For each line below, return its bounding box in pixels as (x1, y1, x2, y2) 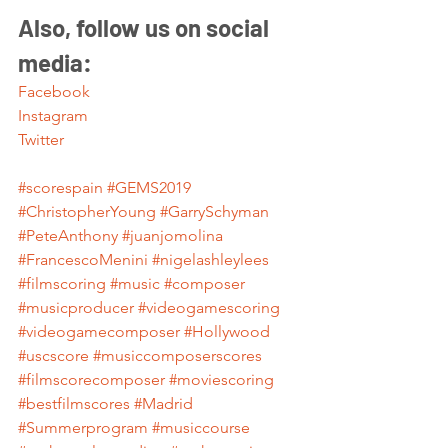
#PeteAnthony (18, 226, 118, 245)
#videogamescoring (138, 298, 280, 317)
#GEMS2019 (107, 178, 191, 197)
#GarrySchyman (160, 202, 269, 221)
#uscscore (18, 346, 89, 365)
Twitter (18, 130, 64, 149)
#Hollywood (184, 322, 270, 341)
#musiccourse (152, 418, 250, 437)
